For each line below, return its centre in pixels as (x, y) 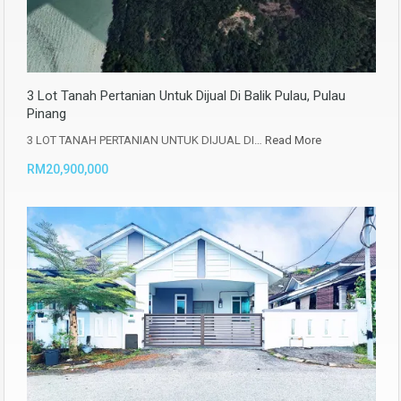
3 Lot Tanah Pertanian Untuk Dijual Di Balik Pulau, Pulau (186, 95)
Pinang (47, 113)
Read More (293, 140)
